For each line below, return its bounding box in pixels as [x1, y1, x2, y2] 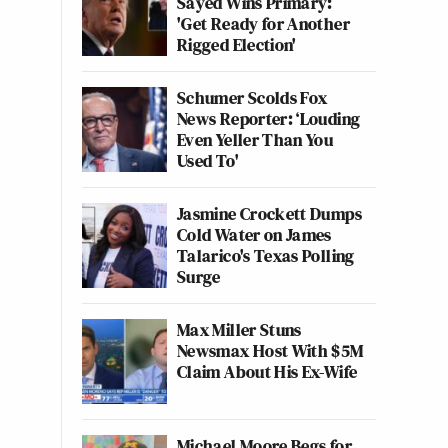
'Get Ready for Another [177, 11, 350, 36]
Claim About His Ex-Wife [177, 359, 358, 384]
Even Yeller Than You [177, 127, 334, 152]
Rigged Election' [177, 32, 297, 57]
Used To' [177, 148, 239, 173]
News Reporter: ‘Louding [177, 106, 361, 131]
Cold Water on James [177, 222, 332, 247]
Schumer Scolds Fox [177, 85, 328, 110]
